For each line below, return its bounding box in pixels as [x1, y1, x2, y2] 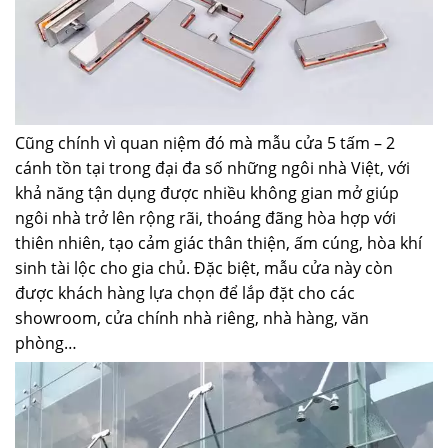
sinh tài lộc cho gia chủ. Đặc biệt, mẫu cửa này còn [15, 256, 393, 279]
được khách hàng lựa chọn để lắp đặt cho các [15, 281, 355, 304]
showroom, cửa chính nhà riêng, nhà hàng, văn [15, 306, 369, 329]
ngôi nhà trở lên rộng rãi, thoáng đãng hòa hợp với [15, 206, 396, 229]
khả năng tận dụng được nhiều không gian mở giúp [15, 181, 399, 204]
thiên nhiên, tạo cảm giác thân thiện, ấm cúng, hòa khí [15, 231, 422, 254]
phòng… [15, 331, 77, 354]
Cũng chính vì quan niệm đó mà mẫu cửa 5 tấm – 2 [15, 131, 395, 154]
